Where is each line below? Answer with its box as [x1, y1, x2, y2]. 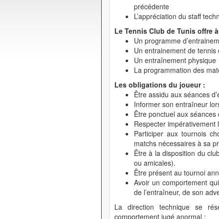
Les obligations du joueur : [114, 80, 205, 90]
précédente [134, 1, 169, 12]
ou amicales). [134, 158, 175, 168]
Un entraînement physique [134, 55, 216, 66]
